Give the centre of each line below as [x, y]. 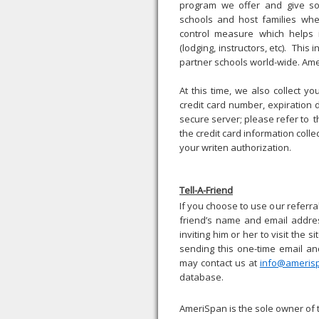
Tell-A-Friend [206, 190]
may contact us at [220, 263]
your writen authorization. [237, 147]
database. [202, 277]
